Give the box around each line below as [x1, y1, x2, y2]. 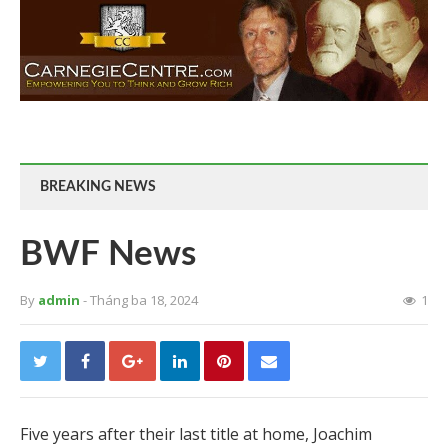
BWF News [20, 236, 196, 272]
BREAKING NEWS [40, 179, 156, 194]
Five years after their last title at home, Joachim [20, 422, 372, 445]
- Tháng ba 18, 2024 [83, 290, 198, 309]
